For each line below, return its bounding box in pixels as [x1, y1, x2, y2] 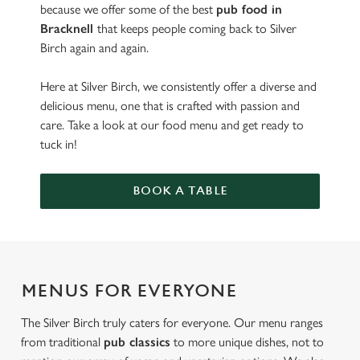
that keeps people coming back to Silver [97, 21, 297, 36]
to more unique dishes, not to [170, 334, 324, 350]
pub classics [104, 334, 170, 350]
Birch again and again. [40, 40, 152, 55]
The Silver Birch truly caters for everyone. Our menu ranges [21, 315, 323, 330]
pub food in [216, 2, 282, 17]
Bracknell [40, 21, 97, 36]
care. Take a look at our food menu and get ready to [40, 117, 304, 133]
